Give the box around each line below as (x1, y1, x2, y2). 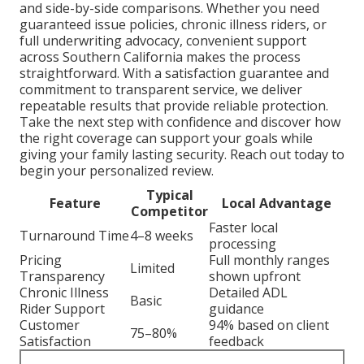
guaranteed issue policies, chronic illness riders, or (19, 15, 327, 33)
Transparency (19, 266, 105, 285)
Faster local (209, 218, 278, 236)
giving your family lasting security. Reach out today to (19, 145, 344, 163)
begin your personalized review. (19, 161, 214, 180)
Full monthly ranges (209, 250, 330, 269)
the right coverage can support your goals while (19, 128, 313, 147)
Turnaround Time (19, 226, 129, 245)
